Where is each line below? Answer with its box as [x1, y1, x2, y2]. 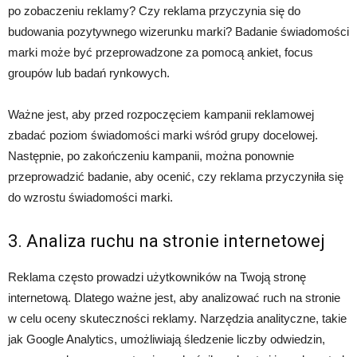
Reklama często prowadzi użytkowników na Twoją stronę [8, 270, 306, 284]
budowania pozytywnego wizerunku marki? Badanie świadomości [8, 25, 349, 39]
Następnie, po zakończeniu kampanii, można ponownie [8, 149, 294, 163]
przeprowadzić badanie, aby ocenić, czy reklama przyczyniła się [8, 170, 343, 184]
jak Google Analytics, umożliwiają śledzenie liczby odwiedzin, [8, 332, 325, 347]
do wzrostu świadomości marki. [8, 190, 173, 205]
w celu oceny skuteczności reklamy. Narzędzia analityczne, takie [8, 312, 347, 326]
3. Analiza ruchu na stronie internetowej [8, 231, 325, 252]
